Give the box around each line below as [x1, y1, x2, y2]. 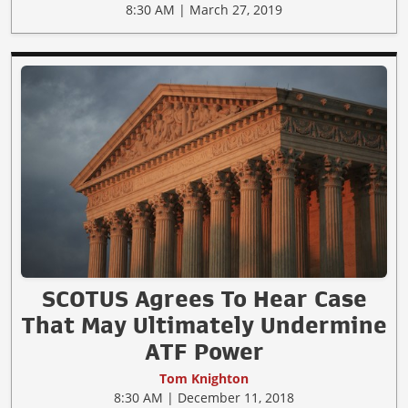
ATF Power [144, 340, 264, 364]
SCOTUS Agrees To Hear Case [41, 287, 367, 311]
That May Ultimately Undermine [21, 313, 387, 338]
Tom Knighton [159, 370, 249, 388]
